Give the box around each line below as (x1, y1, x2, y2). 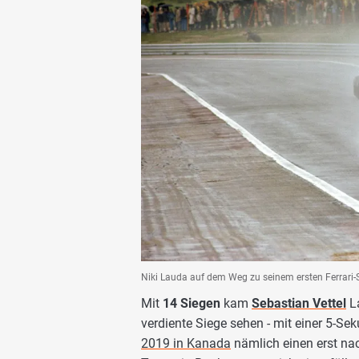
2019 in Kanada (141, 335, 231, 351)
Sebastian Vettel (252, 295, 346, 311)
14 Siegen (163, 295, 220, 311)
